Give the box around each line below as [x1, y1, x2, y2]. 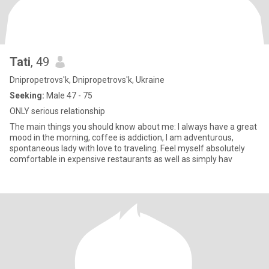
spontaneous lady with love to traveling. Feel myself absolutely [10, 144, 160, 153]
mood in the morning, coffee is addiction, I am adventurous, [10, 133, 234, 142]
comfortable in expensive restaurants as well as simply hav [10, 154, 232, 164]
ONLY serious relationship [10, 106, 105, 116]
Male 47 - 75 [44, 91, 92, 100]
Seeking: [10, 91, 44, 100]
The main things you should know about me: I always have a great [10, 122, 178, 131]
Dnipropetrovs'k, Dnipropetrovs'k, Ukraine [10, 75, 165, 85]
